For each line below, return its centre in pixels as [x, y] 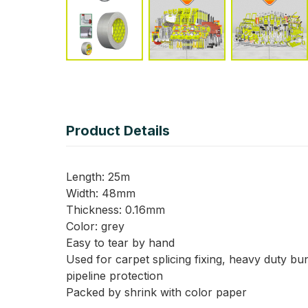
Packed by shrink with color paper [156, 292]
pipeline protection [114, 276]
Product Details [118, 131]
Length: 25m [98, 177]
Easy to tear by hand [120, 243]
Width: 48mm [101, 193]
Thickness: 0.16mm [115, 210]
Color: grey [95, 226]
